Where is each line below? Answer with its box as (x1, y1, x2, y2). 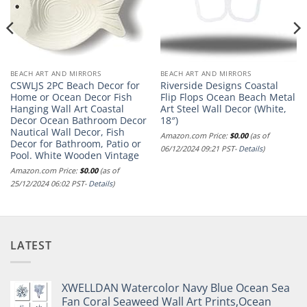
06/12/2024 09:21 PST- (160, 143, 238, 153)
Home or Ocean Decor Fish (10, 90, 132, 103)
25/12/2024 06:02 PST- (10, 177, 88, 188)
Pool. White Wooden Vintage (10, 148, 139, 162)
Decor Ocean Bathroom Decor (10, 113, 147, 127)
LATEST (10, 237, 52, 253)
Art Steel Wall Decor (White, (160, 101, 286, 115)
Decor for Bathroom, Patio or (10, 136, 141, 150)
